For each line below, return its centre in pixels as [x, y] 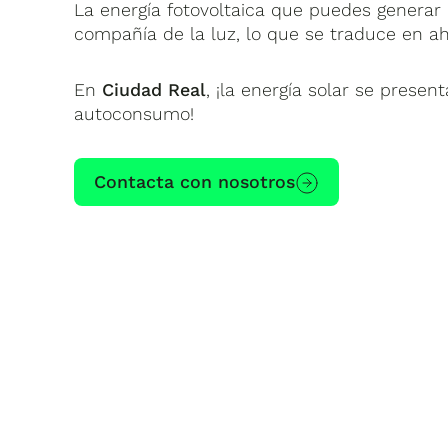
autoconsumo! [134, 113]
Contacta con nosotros [195, 181]
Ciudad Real [154, 89]
